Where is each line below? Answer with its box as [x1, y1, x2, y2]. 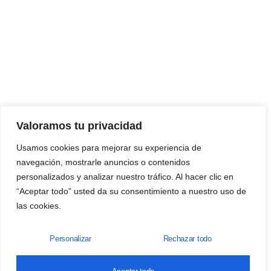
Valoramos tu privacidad [16, 120, 142, 132]
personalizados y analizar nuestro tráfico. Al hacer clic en [16, 172, 233, 181]
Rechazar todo [163, 234, 212, 243]
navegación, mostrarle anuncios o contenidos [16, 157, 190, 167]
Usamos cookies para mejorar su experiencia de [16, 143, 201, 152]
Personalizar [50, 234, 91, 243]
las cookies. [16, 201, 61, 211]
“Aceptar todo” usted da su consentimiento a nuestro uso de [16, 186, 246, 196]
